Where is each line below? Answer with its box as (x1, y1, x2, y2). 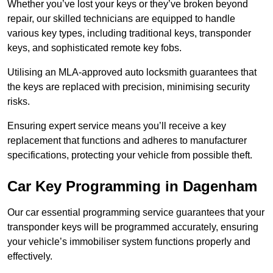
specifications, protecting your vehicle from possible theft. (7, 150, 252, 161)
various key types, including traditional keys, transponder (7, 28, 251, 39)
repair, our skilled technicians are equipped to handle (7, 13, 235, 24)
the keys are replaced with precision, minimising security (7, 82, 250, 93)
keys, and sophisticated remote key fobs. (7, 43, 182, 54)
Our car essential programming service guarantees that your (7, 207, 264, 218)
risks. (7, 96, 30, 107)
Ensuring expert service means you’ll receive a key (7, 121, 226, 132)
